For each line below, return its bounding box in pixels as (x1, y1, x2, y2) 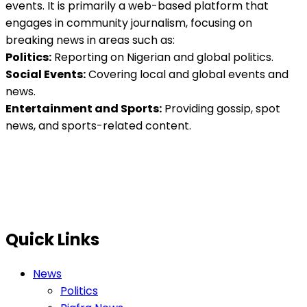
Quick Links (5, 228, 99, 251)
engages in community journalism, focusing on (5, 15, 252, 32)
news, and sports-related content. (5, 118, 191, 134)
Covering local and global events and (86, 66, 288, 83)
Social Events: (5, 66, 86, 83)
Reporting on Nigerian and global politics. (51, 49, 273, 66)
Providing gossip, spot (162, 101, 280, 117)
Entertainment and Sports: (5, 101, 162, 117)
